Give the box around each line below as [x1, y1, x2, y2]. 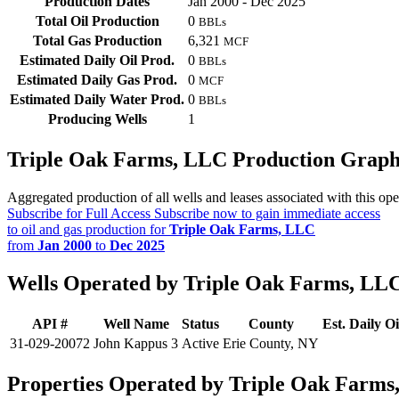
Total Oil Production [35, 13, 159, 29]
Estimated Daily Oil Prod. [20, 53, 175, 69]
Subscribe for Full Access [7, 206, 151, 222]
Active [182, 336, 219, 352]
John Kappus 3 [94, 336, 178, 352]
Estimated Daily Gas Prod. [17, 72, 177, 88]
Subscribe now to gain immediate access [151, 206, 380, 222]
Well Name [102, 316, 169, 332]
